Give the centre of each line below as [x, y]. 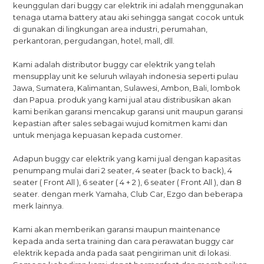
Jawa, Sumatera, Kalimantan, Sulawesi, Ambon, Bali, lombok [127, 88]
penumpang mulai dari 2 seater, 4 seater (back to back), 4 [123, 170]
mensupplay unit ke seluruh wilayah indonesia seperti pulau [126, 76]
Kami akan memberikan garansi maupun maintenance [117, 229]
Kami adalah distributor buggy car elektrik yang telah [114, 64]
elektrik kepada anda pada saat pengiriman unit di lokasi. [122, 253]
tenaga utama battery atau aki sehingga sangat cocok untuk [129, 17]
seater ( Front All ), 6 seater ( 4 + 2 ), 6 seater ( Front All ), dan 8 [128, 182]
